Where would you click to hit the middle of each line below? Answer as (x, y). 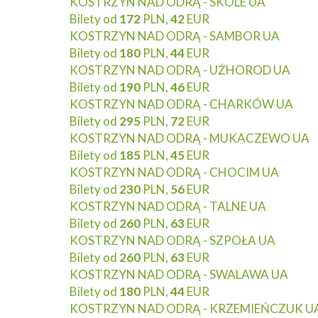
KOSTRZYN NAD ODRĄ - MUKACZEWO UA (190, 138)
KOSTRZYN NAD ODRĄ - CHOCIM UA (174, 172)
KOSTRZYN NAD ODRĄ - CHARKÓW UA (181, 104)
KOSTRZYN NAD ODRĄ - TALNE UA (168, 206)
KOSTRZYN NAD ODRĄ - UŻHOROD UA (180, 70)
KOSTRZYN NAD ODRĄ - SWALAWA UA (179, 274)
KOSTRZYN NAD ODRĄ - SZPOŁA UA (172, 240)
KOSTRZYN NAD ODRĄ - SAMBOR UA (175, 36)
